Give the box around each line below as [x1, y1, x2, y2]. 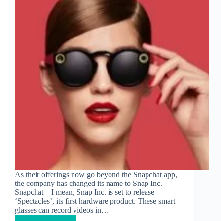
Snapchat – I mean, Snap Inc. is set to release [15, 188, 154, 197]
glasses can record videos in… [15, 206, 109, 215]
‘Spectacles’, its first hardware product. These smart [15, 197, 175, 206]
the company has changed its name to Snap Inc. [15, 179, 162, 188]
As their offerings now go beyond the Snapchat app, [15, 170, 177, 179]
